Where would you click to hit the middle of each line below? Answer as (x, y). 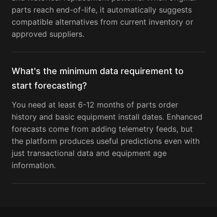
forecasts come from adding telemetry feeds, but (102, 129)
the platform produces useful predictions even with (106, 141)
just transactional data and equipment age (89, 153)
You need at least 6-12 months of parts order (95, 105)
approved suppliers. (48, 34)
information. (34, 165)
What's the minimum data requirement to (98, 71)
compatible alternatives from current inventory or (102, 22)
